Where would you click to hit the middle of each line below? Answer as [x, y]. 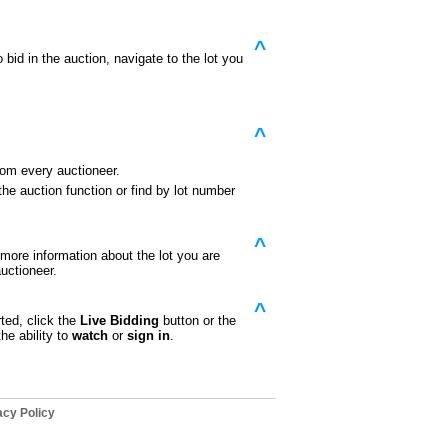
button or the [197, 320]
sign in [148, 335]
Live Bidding [119, 320]
